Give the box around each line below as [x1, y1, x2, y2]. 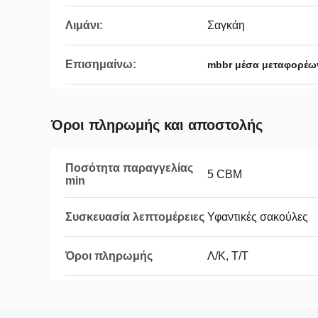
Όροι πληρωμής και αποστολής [51, 117, 263, 133]
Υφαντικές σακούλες [207, 211, 308, 223]
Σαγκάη [207, 19, 245, 31]
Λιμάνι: [65, 19, 103, 31]
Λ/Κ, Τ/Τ [207, 250, 248, 262]
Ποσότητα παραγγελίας [65, 162, 193, 174]
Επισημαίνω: [65, 58, 136, 70]
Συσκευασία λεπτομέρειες [65, 211, 204, 223]
